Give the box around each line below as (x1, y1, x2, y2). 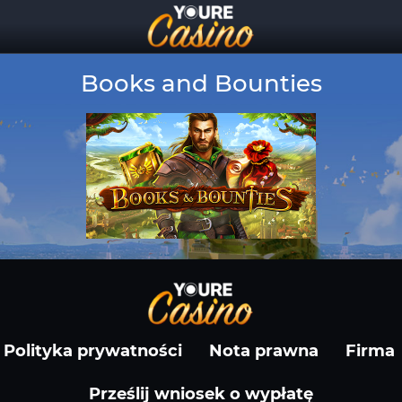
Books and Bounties (80, 69, 322, 98)
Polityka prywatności (4, 341, 182, 361)
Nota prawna (209, 341, 319, 361)
